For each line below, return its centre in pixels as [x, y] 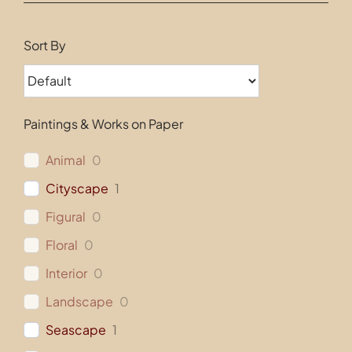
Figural [65, 216]
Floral [61, 244]
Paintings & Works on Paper [103, 123]
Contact [44, 19]
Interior [66, 273]
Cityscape [77, 188]
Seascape [75, 329]
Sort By [44, 45]
